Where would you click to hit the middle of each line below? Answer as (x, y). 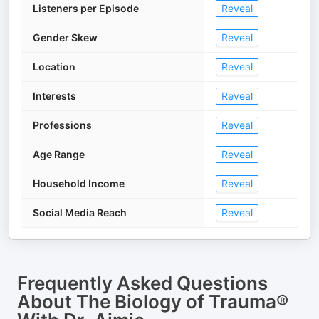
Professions (62, 125)
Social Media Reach (80, 213)
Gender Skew (65, 37)
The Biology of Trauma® (182, 302)
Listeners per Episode (86, 8)
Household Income (79, 183)
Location (54, 67)
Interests (54, 96)
